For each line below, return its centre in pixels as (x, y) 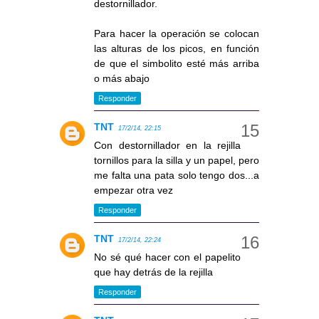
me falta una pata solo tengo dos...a (177, 175)
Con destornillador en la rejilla (167, 145)
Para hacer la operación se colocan (177, 33)
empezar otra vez (134, 190)
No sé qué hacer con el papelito (167, 257)
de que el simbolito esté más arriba (177, 63)
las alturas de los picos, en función (177, 48)
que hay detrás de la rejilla (153, 272)
